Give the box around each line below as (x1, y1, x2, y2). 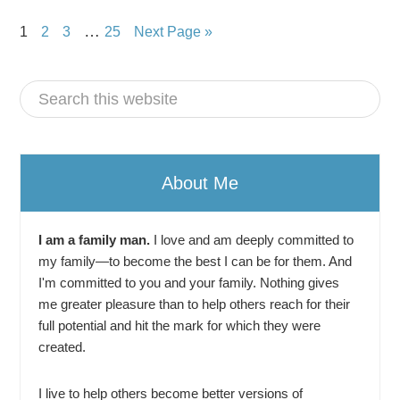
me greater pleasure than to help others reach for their (38, 296, 351, 312)
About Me (162, 173, 238, 194)
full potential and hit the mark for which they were (38, 318, 321, 334)
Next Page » (134, 24, 213, 40)
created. (38, 339, 87, 355)
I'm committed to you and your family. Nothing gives (38, 275, 340, 291)
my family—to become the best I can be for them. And (38, 254, 353, 270)
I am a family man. (38, 232, 151, 248)
